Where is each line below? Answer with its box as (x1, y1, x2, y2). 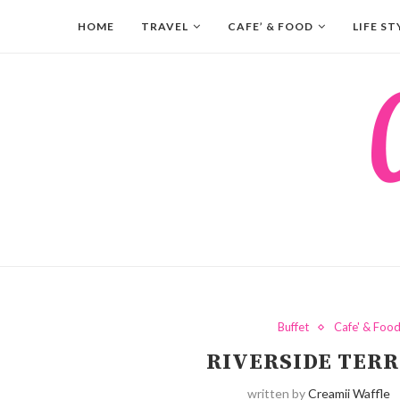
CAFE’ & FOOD (228, 20, 313, 33)
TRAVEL (141, 20, 188, 33)
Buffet (277, 320, 309, 334)
